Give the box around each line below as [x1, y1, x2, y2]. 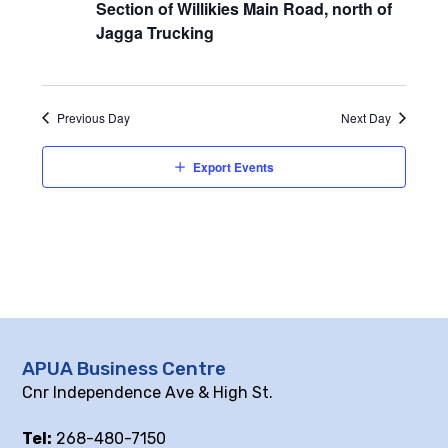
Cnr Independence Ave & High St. [22, 382, 274, 402]
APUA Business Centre [22, 357, 227, 380]
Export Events [192, 157, 274, 176]
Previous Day [56, 108, 130, 126]
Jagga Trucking [95, 20, 214, 44]
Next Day [341, 108, 392, 126]
